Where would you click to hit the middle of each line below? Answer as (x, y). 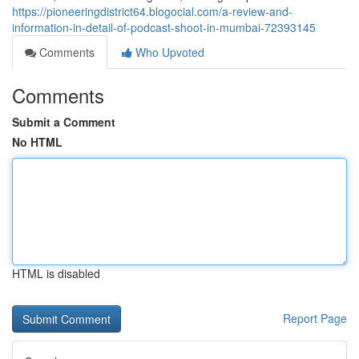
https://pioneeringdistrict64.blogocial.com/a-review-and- (152, 11)
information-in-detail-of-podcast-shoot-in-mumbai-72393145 (164, 27)
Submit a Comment (64, 122)
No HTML (37, 142)
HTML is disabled (56, 273)
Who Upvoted (168, 52)
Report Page (315, 318)
